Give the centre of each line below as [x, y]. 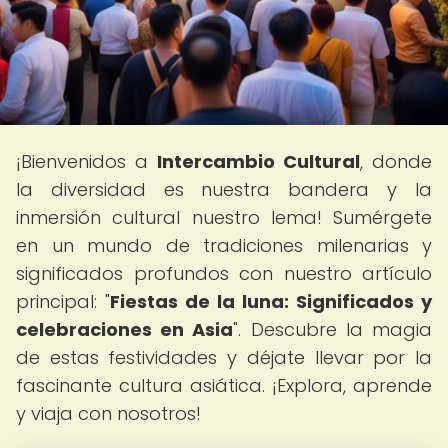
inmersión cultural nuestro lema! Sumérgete [224, 217]
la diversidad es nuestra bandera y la [224, 189]
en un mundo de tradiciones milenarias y [224, 245]
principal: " [63, 301]
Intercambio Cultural [258, 161]
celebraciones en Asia [125, 329]
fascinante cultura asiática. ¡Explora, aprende [224, 385]
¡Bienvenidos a [86, 161]
